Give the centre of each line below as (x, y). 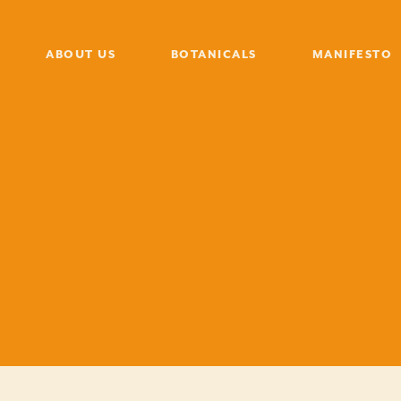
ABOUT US (81, 55)
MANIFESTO (352, 55)
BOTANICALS (213, 55)
